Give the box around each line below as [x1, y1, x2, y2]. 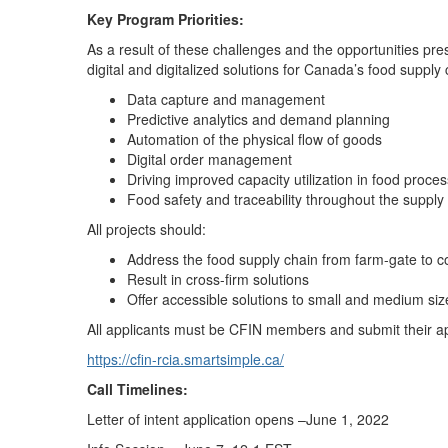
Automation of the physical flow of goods [127, 129, 382, 150]
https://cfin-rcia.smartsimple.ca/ [87, 349, 284, 370]
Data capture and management [127, 89, 325, 110]
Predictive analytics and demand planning [127, 109, 390, 130]
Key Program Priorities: [87, 9, 244, 30]
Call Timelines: [87, 379, 188, 400]
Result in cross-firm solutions [127, 269, 309, 290]
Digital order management [127, 149, 292, 170]
